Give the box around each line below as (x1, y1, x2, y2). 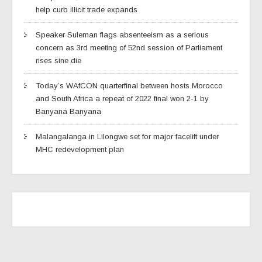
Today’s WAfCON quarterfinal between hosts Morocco (36, 81, 223, 90)
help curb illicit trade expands (36, 5, 137, 14)
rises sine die (36, 56, 81, 65)
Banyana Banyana (36, 106, 101, 116)
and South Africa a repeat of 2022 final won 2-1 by (36, 94, 209, 103)
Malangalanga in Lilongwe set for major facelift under (36, 132, 219, 141)
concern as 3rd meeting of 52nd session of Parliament (36, 43, 222, 52)
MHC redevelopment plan (36, 144, 124, 154)
